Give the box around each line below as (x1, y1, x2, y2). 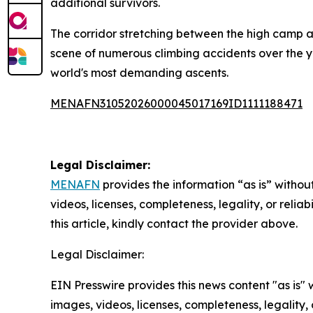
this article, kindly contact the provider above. (50, 217, 298, 231)
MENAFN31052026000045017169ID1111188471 (50, 96, 303, 110)
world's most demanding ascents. (50, 66, 228, 80)
